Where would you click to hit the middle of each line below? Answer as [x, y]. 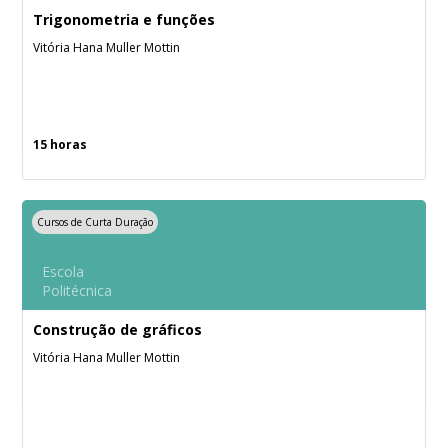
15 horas [60, 144]
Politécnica [77, 290]
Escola [63, 271]
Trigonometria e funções [124, 19]
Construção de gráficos [118, 329]
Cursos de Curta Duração [95, 222]
